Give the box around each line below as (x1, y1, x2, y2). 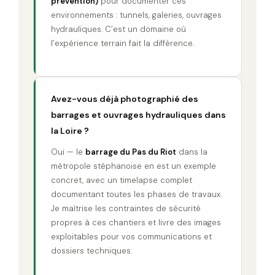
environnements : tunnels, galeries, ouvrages (51, 9, 222, 20)
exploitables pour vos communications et (51, 231, 212, 242)
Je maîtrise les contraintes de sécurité (51, 203, 201, 214)
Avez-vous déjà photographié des (51, 93, 198, 104)
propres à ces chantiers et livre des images (51, 217, 221, 228)
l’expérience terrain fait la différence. (51, 37, 194, 48)
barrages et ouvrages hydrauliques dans (51, 109, 226, 120)
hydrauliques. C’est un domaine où (51, 23, 186, 34)
